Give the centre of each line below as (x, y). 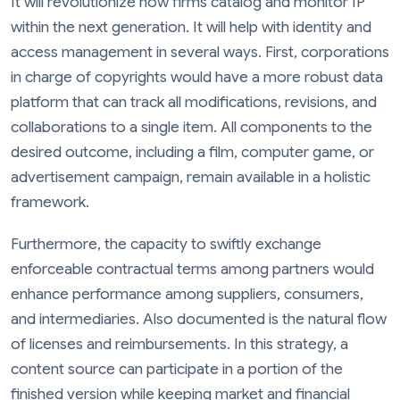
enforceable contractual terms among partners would (192, 270)
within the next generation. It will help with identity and (191, 27)
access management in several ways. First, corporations (200, 52)
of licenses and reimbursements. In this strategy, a (179, 345)
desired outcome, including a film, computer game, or (192, 152)
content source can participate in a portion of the (177, 370)
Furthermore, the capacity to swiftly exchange (166, 245)
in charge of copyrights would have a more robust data (197, 77)
